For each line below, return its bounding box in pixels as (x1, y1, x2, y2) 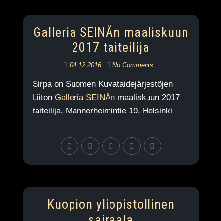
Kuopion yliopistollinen (47, 197, 175, 212)
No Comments (112, 61, 154, 69)
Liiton (32, 93, 55, 102)
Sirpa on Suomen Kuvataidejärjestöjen (32, 79, 173, 89)
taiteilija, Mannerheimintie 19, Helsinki (32, 106, 172, 115)
